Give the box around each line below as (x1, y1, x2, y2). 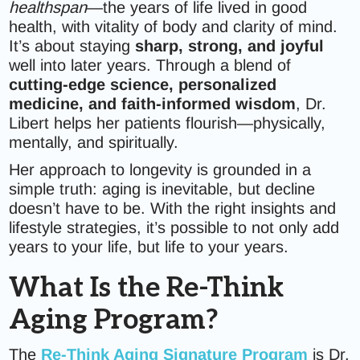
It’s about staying (9, 37, 136, 55)
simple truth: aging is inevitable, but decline (9, 180, 316, 198)
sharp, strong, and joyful (135, 37, 325, 55)
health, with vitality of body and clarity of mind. (9, 18, 338, 35)
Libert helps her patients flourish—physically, (9, 114, 326, 132)
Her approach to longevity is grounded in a (9, 161, 312, 178)
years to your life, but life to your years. (9, 238, 289, 256)
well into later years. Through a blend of (9, 56, 292, 74)
